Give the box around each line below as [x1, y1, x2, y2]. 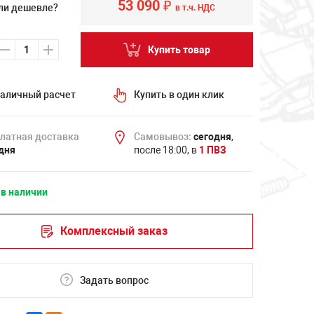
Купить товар [147, 43, 210, 55]
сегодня [193, 131, 231, 142]
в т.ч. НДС [175, 3, 216, 13]
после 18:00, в [133, 144, 199, 156]
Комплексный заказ [60, 224, 168, 238]
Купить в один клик [133, 89, 224, 100]
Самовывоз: [133, 131, 191, 142]
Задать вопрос [79, 274, 149, 286]
